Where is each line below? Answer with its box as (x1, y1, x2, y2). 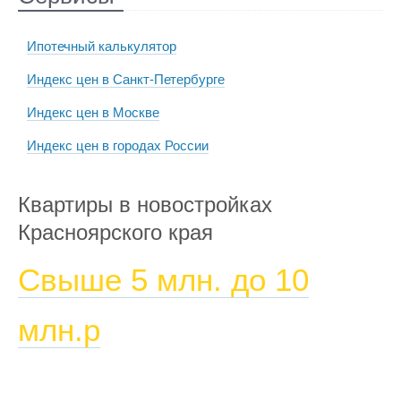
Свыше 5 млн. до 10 (18, 262, 309, 297)
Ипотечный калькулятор (27, 38, 176, 54)
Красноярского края (18, 220, 213, 244)
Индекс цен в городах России (27, 138, 209, 153)
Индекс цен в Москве (27, 105, 159, 120)
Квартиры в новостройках (18, 192, 272, 217)
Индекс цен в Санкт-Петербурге (27, 72, 225, 87)
